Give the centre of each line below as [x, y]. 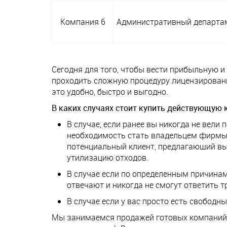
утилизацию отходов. [108, 158]
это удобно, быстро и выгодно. [110, 92]
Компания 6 [83, 22]
